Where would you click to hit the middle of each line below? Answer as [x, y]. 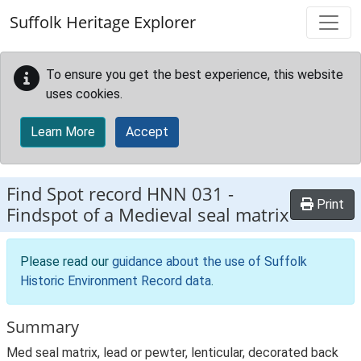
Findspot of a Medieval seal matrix [148, 215]
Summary [43, 327]
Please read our [66, 261]
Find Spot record [77, 194]
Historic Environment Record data [116, 281]
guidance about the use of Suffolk [210, 261]
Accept [147, 132]
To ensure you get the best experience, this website [195, 75]
